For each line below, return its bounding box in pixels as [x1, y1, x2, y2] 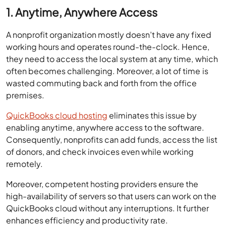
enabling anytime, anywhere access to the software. [6, 122, 205, 133]
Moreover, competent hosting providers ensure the [6, 179, 199, 189]
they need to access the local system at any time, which [6, 53, 218, 64]
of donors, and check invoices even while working [6, 146, 194, 157]
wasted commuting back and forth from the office [6, 78, 197, 88]
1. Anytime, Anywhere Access [6, 5, 158, 19]
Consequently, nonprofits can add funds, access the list [6, 134, 217, 145]
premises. [6, 90, 45, 100]
